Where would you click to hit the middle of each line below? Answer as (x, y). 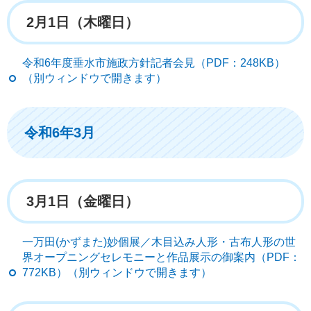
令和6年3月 (60, 132)
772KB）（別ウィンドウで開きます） (117, 272)
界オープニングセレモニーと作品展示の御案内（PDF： (161, 257)
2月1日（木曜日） (83, 22)
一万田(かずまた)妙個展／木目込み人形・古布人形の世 (159, 242)
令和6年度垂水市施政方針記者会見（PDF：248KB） (154, 62)
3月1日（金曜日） (83, 201)
